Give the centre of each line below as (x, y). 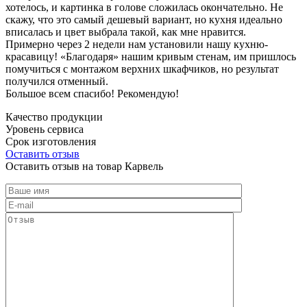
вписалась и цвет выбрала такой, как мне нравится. (126, 32)
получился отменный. (57, 81)
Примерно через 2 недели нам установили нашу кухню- (137, 44)
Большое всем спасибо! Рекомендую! (92, 93)
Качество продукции (54, 116)
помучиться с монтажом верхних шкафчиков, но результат (142, 69)
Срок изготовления (51, 141)
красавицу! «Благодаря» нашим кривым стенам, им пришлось (151, 56)
